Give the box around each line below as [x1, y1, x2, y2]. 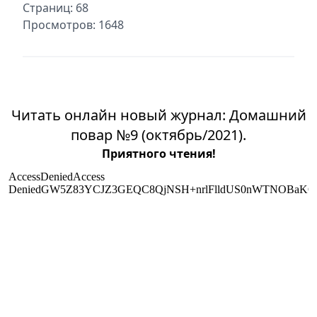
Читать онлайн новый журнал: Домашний [11, 105, 306, 125]
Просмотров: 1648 [23, 16, 124, 33]
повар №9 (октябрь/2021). [71, 125, 246, 144]
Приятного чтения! [101, 145, 216, 161]
